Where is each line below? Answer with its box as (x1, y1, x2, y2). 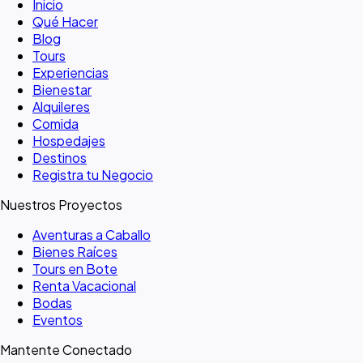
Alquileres (32, 98, 90, 116)
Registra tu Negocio (32, 166, 153, 184)
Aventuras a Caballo (32, 226, 151, 244)
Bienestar (32, 81, 92, 99)
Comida (32, 115, 79, 133)
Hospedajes (32, 132, 105, 150)
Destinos (32, 149, 87, 167)
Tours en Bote (32, 260, 117, 278)
